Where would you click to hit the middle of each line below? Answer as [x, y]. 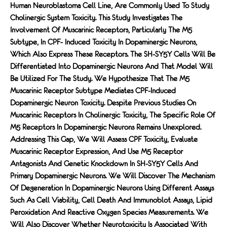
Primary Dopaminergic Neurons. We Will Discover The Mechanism [112, 176]
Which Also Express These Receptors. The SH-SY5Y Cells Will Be [113, 54]
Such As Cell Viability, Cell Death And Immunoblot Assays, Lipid [111, 200]
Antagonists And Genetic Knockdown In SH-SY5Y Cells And [104, 164]
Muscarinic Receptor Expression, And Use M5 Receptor [97, 152]
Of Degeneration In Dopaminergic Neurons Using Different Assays [112, 188]
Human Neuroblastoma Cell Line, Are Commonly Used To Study [110, 6]
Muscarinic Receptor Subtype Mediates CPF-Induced [93, 91]
